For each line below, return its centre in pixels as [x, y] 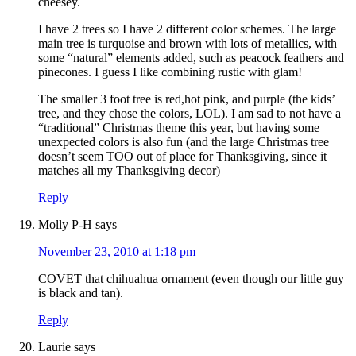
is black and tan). [81, 293]
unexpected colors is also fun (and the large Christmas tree [184, 142]
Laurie [54, 347]
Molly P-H [65, 225]
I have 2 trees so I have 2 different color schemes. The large [187, 29]
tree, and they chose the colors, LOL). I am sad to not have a [190, 114]
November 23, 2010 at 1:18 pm [117, 252]
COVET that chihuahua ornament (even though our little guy [191, 279]
